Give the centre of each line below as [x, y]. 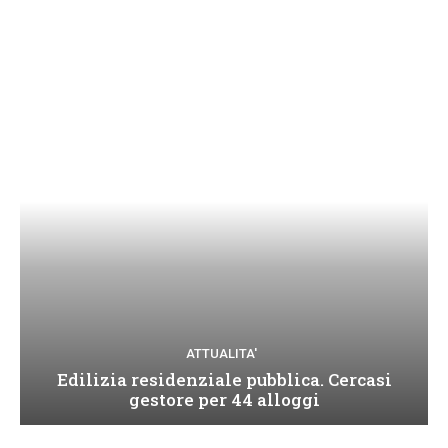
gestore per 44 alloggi [224, 400]
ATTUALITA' [221, 354]
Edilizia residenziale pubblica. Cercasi [224, 380]
